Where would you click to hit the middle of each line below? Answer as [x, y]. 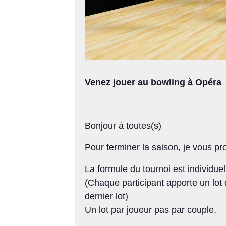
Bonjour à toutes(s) [123, 126]
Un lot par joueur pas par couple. [151, 210]
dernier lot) [106, 196]
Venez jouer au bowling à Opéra [154, 82]
